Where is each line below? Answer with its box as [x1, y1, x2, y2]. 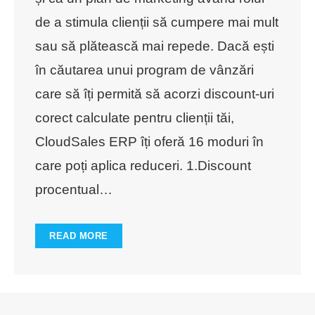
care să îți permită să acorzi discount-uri [35, 86, 274, 101]
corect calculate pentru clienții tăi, [35, 110, 234, 125]
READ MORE [49, 231, 108, 241]
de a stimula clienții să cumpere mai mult [35, 15, 278, 30]
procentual [35, 182, 99, 197]
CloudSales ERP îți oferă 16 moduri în [35, 134, 264, 149]
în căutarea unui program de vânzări [35, 63, 254, 77]
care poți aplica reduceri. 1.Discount [35, 158, 251, 173]
